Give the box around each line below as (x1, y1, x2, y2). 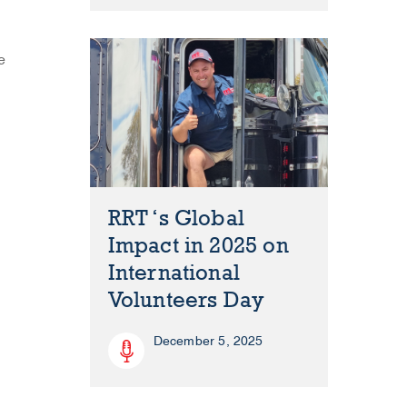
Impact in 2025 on (107, 233, 289, 260)
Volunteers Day (107, 287, 265, 314)
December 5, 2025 (153, 333, 263, 350)
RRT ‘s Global (107, 205, 245, 233)
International (107, 260, 241, 287)
